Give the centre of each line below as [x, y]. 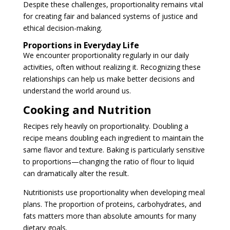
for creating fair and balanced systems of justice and [110, 16]
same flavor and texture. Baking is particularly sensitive [114, 149]
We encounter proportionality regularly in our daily [106, 55]
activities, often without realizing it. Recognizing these [112, 67]
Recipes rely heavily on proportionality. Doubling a [106, 126]
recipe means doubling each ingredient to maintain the [113, 138]
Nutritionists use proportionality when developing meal [114, 192]
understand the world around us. [77, 90]
